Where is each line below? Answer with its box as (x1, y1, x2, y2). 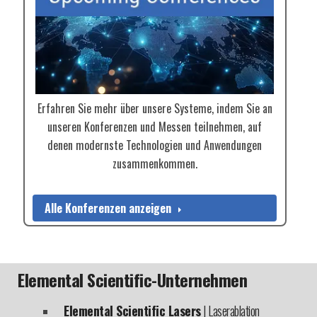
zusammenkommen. (112, 155, 197, 173)
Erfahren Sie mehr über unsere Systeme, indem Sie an (37, 100, 272, 117)
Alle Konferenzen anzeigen (44, 199, 171, 217)
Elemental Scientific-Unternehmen (18, 267, 247, 293)
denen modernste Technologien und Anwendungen (47, 137, 262, 154)
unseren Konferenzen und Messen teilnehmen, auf (47, 118, 262, 136)
